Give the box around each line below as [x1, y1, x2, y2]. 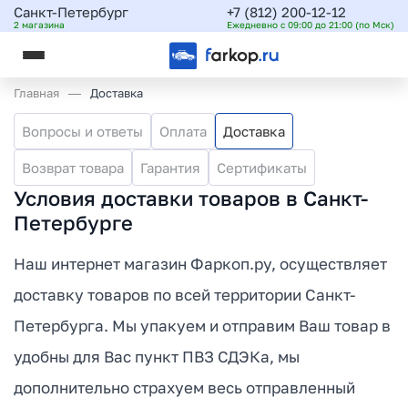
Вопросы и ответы [22, 123, 143, 139]
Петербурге [14, 210, 133, 235]
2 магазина [14, 18, 65, 30]
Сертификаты [217, 159, 307, 176]
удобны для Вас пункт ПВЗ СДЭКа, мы [14, 347, 300, 366]
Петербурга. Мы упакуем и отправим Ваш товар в [14, 316, 391, 335]
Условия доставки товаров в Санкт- [14, 186, 368, 210]
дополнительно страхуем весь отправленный [14, 378, 355, 397]
